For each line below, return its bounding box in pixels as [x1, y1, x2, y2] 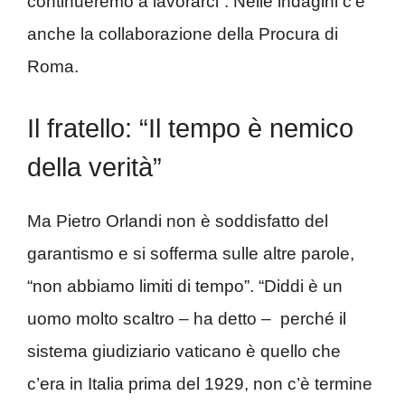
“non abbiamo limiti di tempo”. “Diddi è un [27, 276, 343, 296]
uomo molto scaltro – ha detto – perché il [27, 308, 346, 328]
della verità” [27, 152, 162, 182]
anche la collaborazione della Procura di [27, 24, 338, 44]
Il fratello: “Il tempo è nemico [27, 113, 353, 143]
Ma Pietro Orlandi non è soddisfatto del [27, 211, 328, 231]
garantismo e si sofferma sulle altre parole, [27, 243, 354, 263]
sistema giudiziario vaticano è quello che [27, 341, 341, 361]
